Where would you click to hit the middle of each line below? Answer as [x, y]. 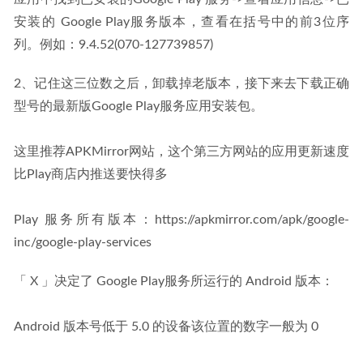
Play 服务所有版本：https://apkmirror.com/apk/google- [181, 220]
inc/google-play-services [83, 243]
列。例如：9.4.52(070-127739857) [113, 45]
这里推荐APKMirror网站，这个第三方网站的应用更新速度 [181, 152]
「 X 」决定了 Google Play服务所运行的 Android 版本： [174, 282]
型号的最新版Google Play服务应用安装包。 [139, 107]
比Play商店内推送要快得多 [91, 175]
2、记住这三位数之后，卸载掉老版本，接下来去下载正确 [181, 84]
